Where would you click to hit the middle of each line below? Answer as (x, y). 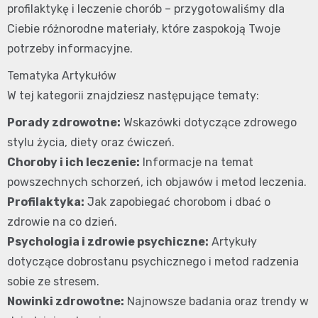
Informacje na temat (197, 163)
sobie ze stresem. (53, 282)
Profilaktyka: (46, 202)
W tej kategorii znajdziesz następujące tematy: (133, 96)
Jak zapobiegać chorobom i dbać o (177, 202)
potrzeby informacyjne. (70, 49)
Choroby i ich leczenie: (73, 163)
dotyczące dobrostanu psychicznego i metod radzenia (153, 262)
